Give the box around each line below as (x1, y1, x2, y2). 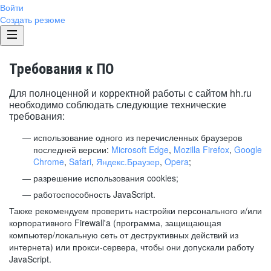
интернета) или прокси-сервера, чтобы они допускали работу (9, 241, 254, 253)
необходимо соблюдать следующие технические (9, 97, 226, 111)
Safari (69, 155, 91, 168)
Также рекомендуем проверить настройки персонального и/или (9, 204, 262, 217)
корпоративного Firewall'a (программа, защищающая (9, 217, 221, 229)
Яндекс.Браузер (96, 155, 160, 168)
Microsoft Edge (111, 143, 169, 155)
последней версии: (33, 143, 111, 155)
